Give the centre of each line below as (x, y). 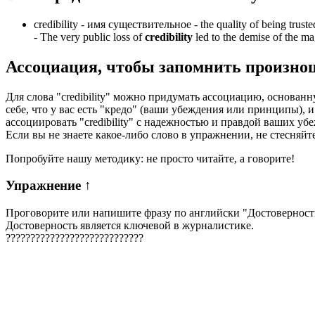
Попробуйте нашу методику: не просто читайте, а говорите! (150, 158)
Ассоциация (52, 66)
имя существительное (139, 24)
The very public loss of (92, 37)
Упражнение (45, 186)
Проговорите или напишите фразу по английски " (127, 213)
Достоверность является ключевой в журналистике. (130, 226)
